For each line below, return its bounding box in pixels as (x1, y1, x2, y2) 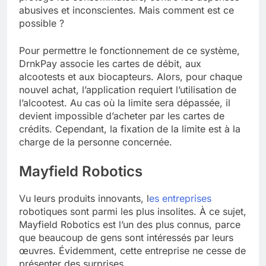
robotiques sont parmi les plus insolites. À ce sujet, (19, 205, 246, 217)
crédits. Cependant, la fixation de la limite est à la (19, 122, 240, 135)
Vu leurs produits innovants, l (19, 192, 149, 204)
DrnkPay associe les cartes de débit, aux (19, 57, 201, 69)
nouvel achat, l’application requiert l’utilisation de (19, 83, 236, 96)
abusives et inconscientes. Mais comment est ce (19, 4, 234, 16)
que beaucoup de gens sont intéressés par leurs (19, 231, 233, 243)
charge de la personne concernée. (19, 135, 172, 148)
